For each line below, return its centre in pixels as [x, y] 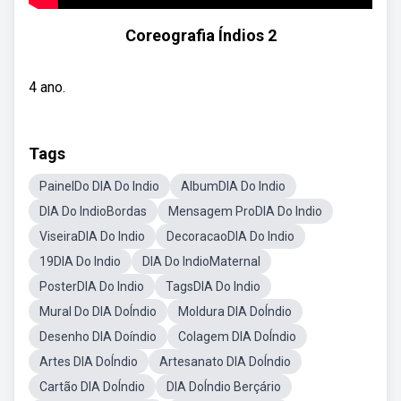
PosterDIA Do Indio [92, 286]
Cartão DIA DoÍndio [92, 387]
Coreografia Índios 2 [200, 35]
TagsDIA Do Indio [213, 286]
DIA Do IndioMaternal [201, 261]
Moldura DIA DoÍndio [235, 311]
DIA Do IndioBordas [93, 211]
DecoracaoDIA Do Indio [230, 236]
